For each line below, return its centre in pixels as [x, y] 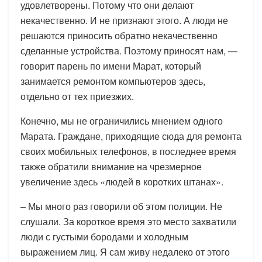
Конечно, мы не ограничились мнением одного [122, 120]
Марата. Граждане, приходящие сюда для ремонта [131, 136]
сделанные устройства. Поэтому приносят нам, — [129, 50]
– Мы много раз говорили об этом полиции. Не [121, 206]
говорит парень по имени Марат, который [111, 65]
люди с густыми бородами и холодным [104, 236]
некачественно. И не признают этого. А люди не [124, 20]
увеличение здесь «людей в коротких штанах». [122, 181]
